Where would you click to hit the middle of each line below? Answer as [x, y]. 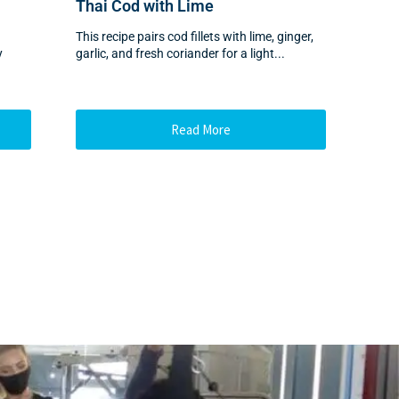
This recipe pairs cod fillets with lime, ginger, [195, 37]
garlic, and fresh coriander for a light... [181, 54]
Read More [201, 130]
